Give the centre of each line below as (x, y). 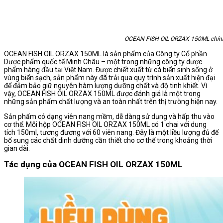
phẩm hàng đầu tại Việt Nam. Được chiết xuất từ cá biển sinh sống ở (108, 70)
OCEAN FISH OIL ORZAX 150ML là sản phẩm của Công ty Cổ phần (106, 54)
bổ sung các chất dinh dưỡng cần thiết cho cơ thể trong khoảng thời (108, 141)
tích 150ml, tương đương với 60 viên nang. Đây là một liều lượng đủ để (111, 133)
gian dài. (17, 149)
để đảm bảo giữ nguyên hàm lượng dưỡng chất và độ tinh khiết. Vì (106, 86)
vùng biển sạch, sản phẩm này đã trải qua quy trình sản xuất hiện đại (110, 78)
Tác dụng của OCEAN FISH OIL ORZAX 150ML (93, 165)
